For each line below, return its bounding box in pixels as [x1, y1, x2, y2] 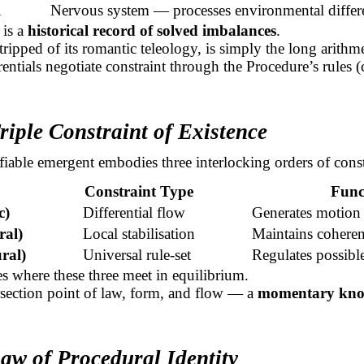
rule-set [146, 245, 192, 263]
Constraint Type [84, 182, 194, 200]
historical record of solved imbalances [27, 21, 276, 39]
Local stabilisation [83, 224, 196, 242]
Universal [83, 245, 147, 263]
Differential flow [83, 203, 186, 221]
